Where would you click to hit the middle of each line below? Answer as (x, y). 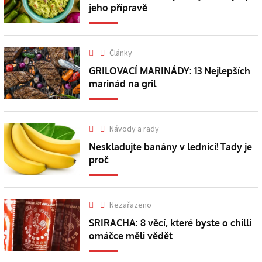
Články (121, 53)
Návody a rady (135, 129)
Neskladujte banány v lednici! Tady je (171, 147)
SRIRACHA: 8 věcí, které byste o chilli (170, 223)
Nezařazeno (131, 205)
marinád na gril (123, 84)
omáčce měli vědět (131, 236)
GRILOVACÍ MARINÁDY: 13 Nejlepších (170, 71)
